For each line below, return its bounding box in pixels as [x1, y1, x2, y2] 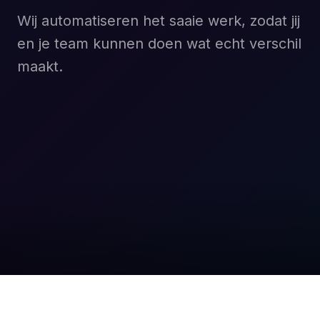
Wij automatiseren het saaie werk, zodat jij [17, 12, 300, 29]
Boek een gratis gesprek [81, 121, 219, 135]
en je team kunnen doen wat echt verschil [17, 35, 301, 52]
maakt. [17, 58, 63, 75]
